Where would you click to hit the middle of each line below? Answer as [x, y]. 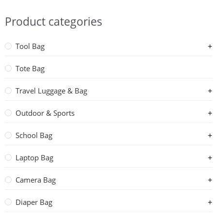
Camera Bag [36, 180]
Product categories [54, 21]
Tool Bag [30, 46]
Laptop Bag [34, 157]
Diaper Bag [34, 202]
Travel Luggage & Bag [51, 91]
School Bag [34, 135]
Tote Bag [30, 68]
